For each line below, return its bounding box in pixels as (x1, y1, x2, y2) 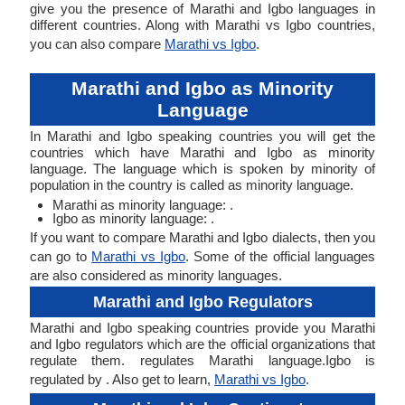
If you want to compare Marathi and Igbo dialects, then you (30, 230, 375, 245)
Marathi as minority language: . (52, 197, 233, 212)
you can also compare (30, 36, 165, 52)
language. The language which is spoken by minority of (30, 161, 375, 176)
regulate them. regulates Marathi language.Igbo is (30, 353, 375, 368)
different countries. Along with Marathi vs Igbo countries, (30, 17, 375, 33)
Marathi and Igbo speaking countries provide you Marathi (30, 320, 375, 335)
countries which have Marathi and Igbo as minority (30, 145, 375, 160)
